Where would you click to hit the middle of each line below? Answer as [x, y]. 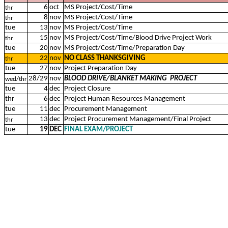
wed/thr [16, 79]
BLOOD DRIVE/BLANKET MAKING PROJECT [131, 79]
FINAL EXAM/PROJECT [98, 130]
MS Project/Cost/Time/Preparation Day [124, 48]
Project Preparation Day [101, 68]
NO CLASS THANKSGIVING [105, 58]
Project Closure [87, 89]
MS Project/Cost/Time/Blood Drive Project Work [138, 38]
